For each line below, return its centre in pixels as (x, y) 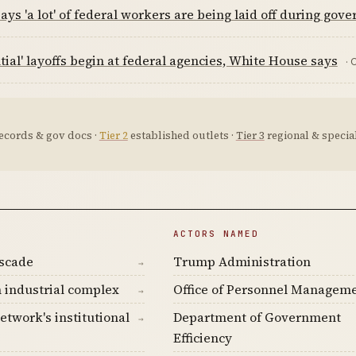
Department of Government (257, 317)
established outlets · (182, 135)
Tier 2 (113, 135)
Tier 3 (250, 135)
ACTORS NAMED (216, 234)
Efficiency (202, 338)
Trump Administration (242, 261)
